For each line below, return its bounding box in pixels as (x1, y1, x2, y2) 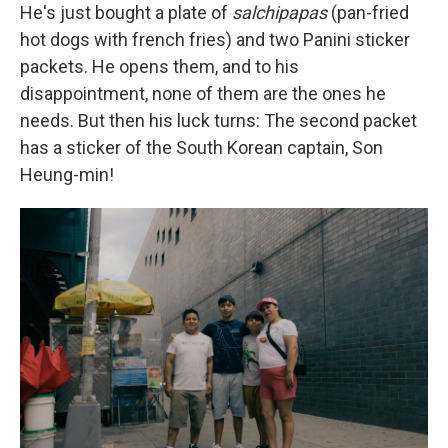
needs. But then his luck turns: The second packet (20, 109, 417, 131)
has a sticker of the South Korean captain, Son (20, 136, 383, 158)
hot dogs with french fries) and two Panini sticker (20, 28, 410, 50)
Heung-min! (20, 163, 114, 185)
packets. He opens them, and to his (20, 55, 299, 77)
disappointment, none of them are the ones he (20, 82, 386, 104)
